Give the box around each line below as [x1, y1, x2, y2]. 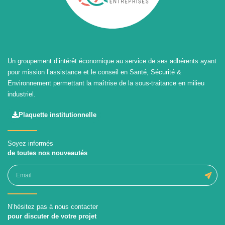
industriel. [8, 90, 36, 98]
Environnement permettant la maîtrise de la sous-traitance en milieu [8, 79, 204, 87]
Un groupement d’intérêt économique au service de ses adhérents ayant [8, 57, 216, 65]
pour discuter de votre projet [8, 212, 96, 220]
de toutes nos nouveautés [8, 149, 87, 157]
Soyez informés [8, 139, 53, 147]
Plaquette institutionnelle [19, 111, 96, 119]
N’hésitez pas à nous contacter [8, 202, 98, 210]
